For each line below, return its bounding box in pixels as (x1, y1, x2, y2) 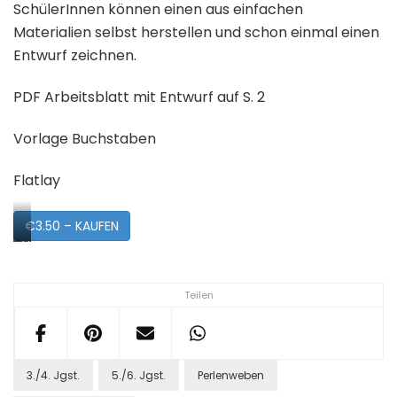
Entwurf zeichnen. (13, 45, 136, 66)
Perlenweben (198, 368, 264, 384)
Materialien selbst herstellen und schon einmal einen (13, 22, 379, 43)
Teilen (183, 288, 214, 303)
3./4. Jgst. (27, 368, 80, 384)
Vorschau (21, 237, 78, 253)
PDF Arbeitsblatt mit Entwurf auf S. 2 (13, 87, 265, 108)
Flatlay (13, 170, 60, 191)
